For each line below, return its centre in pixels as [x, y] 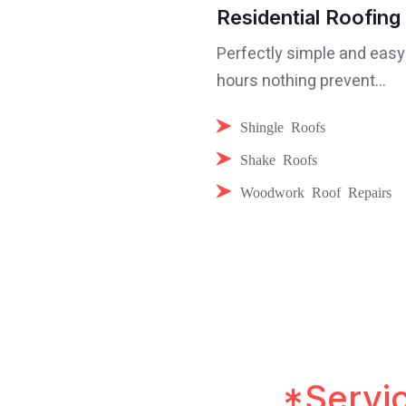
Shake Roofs [279, 159]
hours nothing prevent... [301, 81]
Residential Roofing [309, 17]
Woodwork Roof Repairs [316, 191]
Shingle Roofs [283, 126]
